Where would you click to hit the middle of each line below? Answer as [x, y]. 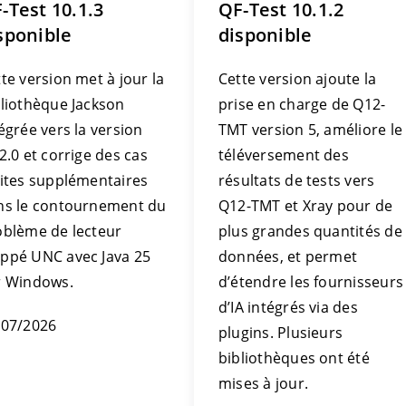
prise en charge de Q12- [302, 104]
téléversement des [284, 155]
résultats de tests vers [297, 180]
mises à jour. [263, 383]
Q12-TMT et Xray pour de [306, 206]
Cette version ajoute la [298, 79]
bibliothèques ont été [294, 358]
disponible [266, 35]
